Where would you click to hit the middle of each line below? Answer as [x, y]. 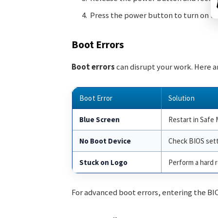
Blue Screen [99, 119]
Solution [182, 98]
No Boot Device [105, 141]
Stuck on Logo [103, 162]
